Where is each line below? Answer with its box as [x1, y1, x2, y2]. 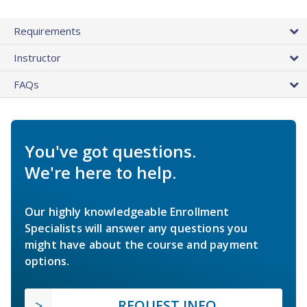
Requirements [14, 24, 81, 38]
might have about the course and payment [25, 237, 259, 253]
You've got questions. [25, 140, 196, 163]
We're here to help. [25, 161, 176, 184]
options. [25, 254, 70, 269]
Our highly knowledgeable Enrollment [25, 204, 230, 220]
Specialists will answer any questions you [25, 221, 248, 236]
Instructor [14, 51, 61, 65]
